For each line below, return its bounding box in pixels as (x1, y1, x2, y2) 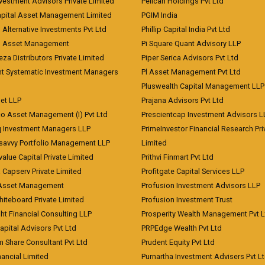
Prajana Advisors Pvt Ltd (141, 96, 224, 105)
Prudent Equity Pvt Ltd (141, 238, 215, 247)
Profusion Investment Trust (141, 195, 232, 204)
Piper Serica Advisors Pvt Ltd (141, 53, 238, 62)
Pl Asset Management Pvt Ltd (141, 67, 241, 76)
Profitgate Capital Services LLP (141, 167, 244, 176)
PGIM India (141, 11, 177, 20)
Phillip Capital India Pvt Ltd (141, 25, 230, 34)
